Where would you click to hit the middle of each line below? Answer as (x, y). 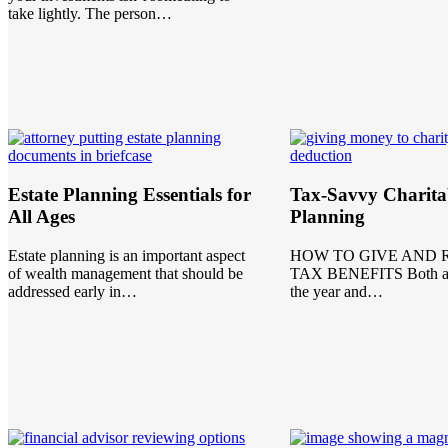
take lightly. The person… (90, 14)
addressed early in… (73, 291)
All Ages (42, 216)
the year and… (336, 291)
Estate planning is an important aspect (127, 255)
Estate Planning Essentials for (130, 194)
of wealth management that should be (126, 273)
